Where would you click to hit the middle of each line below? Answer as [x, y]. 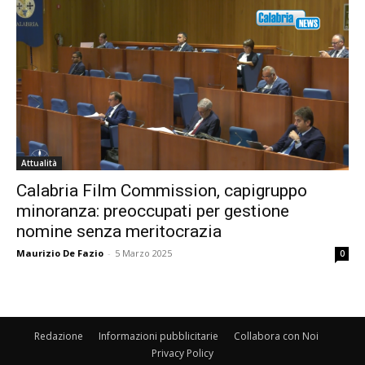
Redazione [58, 336]
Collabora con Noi [276, 336]
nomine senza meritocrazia [119, 231]
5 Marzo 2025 [143, 253]
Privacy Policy [182, 353]
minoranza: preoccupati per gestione [153, 211]
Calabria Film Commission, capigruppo [162, 190]
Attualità [39, 163]
